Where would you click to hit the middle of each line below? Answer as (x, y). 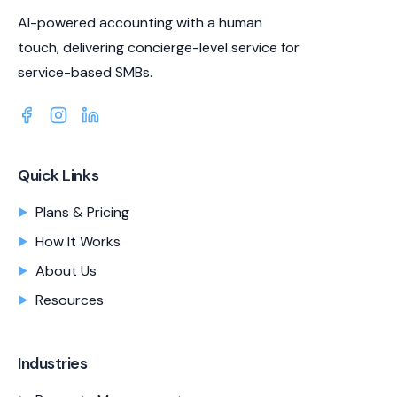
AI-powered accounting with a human (140, 22)
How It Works (78, 241)
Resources (70, 300)
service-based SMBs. (85, 72)
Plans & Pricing (82, 212)
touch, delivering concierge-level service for (159, 47)
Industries (53, 363)
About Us (66, 270)
